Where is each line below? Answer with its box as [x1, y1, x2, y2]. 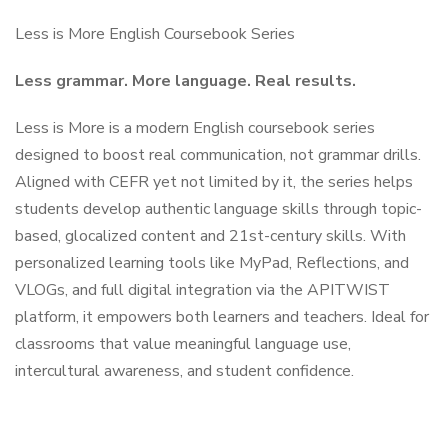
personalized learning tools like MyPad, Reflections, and [15, 251, 409, 274]
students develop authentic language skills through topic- [15, 197, 422, 220]
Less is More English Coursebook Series [15, 22, 295, 45]
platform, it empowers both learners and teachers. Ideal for [15, 305, 429, 328]
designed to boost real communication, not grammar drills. [15, 143, 421, 166]
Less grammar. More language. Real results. [15, 69, 356, 92]
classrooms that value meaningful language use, [15, 332, 351, 355]
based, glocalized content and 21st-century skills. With [15, 224, 406, 247]
